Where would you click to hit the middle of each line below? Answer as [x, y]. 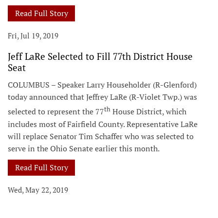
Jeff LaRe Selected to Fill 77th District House [100, 56]
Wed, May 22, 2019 [38, 190]
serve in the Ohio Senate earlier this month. [84, 148]
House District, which [148, 112]
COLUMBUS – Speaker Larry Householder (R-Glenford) [102, 85]
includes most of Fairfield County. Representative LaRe [103, 124]
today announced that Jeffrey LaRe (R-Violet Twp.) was [102, 97]
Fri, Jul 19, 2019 [33, 35]
